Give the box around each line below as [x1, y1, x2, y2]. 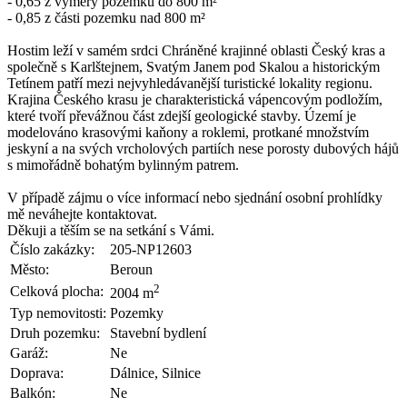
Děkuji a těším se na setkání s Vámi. [7, 222, 214, 238]
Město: [10, 261, 49, 277]
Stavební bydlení [110, 324, 206, 341]
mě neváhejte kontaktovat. [7, 205, 157, 222]
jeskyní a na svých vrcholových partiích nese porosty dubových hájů [7, 140, 399, 156]
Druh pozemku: [10, 324, 100, 341]
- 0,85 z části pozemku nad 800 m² [7, 9, 205, 25]
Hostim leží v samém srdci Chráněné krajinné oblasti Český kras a [7, 42, 385, 58]
